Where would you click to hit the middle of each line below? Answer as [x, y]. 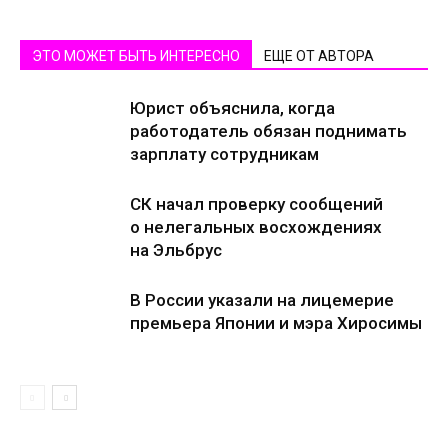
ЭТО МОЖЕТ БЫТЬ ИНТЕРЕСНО [136, 56]
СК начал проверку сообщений [256, 204]
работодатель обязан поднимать [268, 131]
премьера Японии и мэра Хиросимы [276, 323]
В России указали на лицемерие [262, 300]
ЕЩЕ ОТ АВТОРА [319, 56]
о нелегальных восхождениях [256, 227]
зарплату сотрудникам [224, 154]
